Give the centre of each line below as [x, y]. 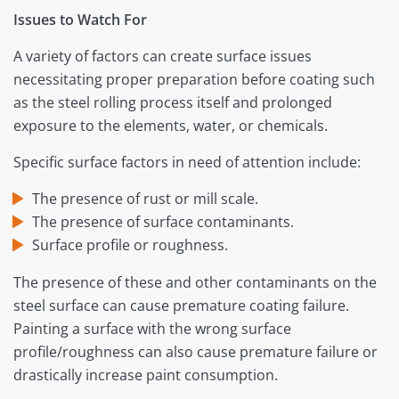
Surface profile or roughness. [130, 245]
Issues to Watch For [80, 20]
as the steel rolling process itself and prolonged [173, 103]
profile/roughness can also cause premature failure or [195, 352]
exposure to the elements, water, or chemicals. [171, 126]
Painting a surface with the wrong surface [152, 329]
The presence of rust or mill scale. [145, 199]
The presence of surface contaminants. [163, 222]
